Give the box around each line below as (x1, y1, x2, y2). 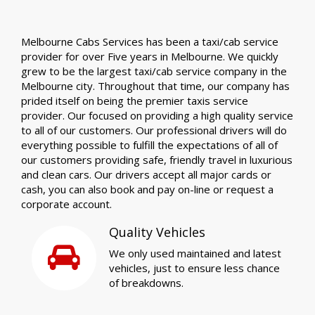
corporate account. (21, 197, 112, 212)
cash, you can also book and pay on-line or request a (21, 182, 274, 197)
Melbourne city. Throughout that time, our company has (21, 79, 290, 94)
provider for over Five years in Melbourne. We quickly (21, 49, 278, 64)
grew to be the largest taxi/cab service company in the (21, 64, 287, 79)
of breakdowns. (109, 276, 184, 290)
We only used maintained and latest (109, 246, 281, 261)
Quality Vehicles (109, 224, 205, 241)
